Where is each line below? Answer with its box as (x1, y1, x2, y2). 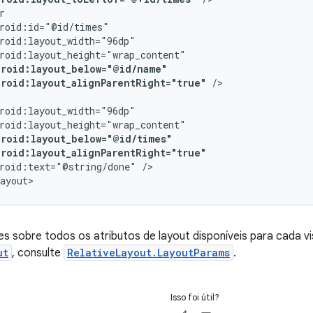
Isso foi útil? (170, 291, 219, 303)
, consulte (12, 246, 64, 260)
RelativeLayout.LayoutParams (67, 246, 230, 259)
